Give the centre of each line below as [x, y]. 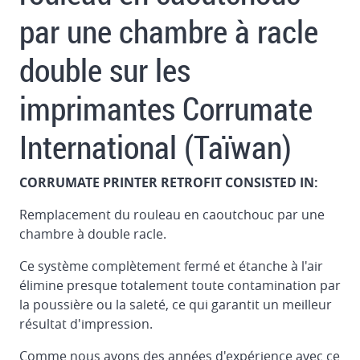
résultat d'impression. [86, 324]
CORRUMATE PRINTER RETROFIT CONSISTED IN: [169, 183]
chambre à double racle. [93, 234]
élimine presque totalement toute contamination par [180, 286]
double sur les [105, 70]
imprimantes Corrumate [166, 109]
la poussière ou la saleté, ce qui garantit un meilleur [176, 305]
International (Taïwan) [155, 147]
